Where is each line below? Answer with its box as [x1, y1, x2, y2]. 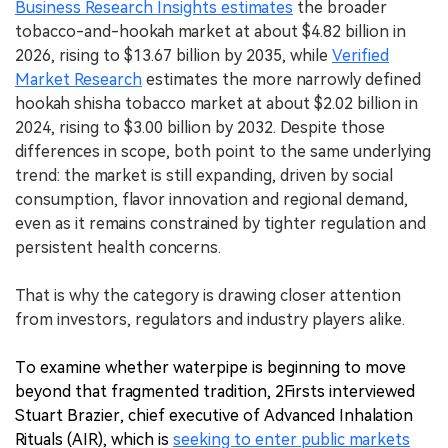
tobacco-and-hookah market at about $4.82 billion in [15, 21, 406, 41]
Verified [332, 45, 389, 65]
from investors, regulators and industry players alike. [15, 309, 405, 329]
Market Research [15, 69, 142, 89]
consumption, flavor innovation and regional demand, [15, 189, 408, 209]
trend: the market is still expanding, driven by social [15, 165, 393, 185]
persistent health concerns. [15, 237, 221, 257]
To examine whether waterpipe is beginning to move [15, 357, 406, 377]
